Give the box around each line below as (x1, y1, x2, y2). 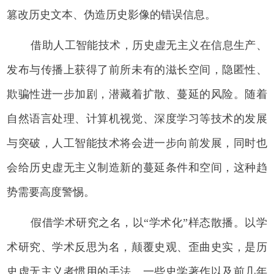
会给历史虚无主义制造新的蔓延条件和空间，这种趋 (7, 161, 267, 174)
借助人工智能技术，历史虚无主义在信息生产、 (31, 39, 267, 51)
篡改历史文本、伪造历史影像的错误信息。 (7, 8, 217, 21)
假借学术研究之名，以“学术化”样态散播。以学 (31, 216, 267, 229)
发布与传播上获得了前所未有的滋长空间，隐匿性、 (7, 63, 267, 76)
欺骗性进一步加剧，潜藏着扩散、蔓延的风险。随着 (7, 87, 267, 100)
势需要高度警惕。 (7, 185, 95, 198)
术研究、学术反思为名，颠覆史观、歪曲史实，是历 (7, 240, 267, 253)
